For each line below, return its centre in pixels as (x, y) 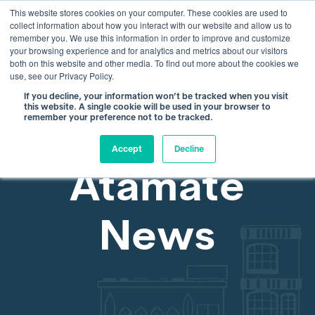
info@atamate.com (127, 20)
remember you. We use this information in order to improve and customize (150, 38)
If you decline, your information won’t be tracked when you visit (156, 96)
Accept (127, 149)
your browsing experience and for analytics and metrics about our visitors (149, 50)
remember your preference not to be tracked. (118, 117)
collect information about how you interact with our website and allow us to (151, 25)
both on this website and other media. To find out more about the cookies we (154, 63)
